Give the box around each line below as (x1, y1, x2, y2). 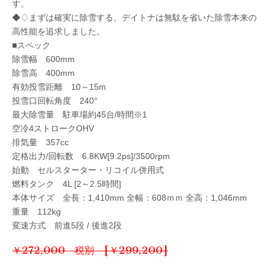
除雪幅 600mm (12, 54, 75, 64)
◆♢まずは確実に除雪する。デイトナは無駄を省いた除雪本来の (12, 12, 257, 22)
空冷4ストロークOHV (12, 123, 94, 133)
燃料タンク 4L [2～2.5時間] (12, 178, 121, 189)
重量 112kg (12, 206, 61, 216)
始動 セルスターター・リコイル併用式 (12, 165, 164, 175)
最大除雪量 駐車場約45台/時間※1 (12, 109, 147, 119)
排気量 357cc (12, 137, 69, 147)
